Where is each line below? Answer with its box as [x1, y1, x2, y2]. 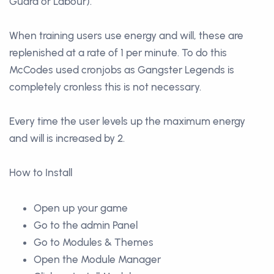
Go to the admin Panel [34, 218, 138, 231]
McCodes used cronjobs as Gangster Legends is [9, 63, 234, 76]
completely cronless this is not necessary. [9, 80, 201, 93]
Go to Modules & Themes [34, 235, 154, 248]
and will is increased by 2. [9, 131, 125, 144]
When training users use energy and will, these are [9, 29, 243, 42]
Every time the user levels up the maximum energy [9, 114, 245, 127]
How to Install [9, 166, 72, 179]
